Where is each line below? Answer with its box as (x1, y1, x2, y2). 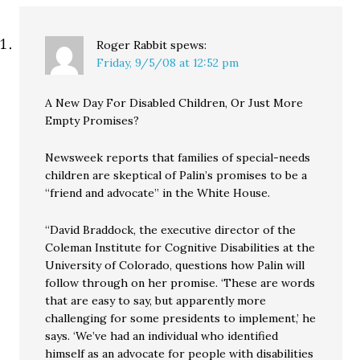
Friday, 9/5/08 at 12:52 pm (96, 55, 239, 70)
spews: (170, 38, 207, 52)
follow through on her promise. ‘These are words (45, 276, 316, 290)
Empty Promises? (45, 113, 140, 128)
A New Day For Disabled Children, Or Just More (45, 96, 304, 110)
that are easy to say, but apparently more (45, 293, 267, 308)
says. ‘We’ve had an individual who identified (45, 329, 279, 343)
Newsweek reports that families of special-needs (45, 150, 311, 165)
